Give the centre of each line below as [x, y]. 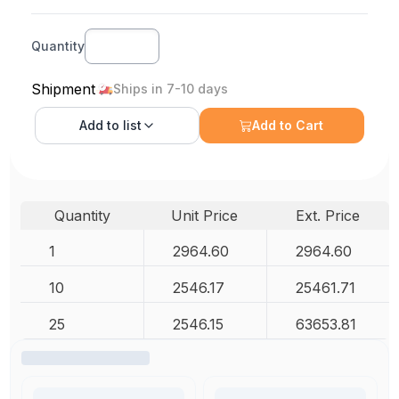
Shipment [64, 89]
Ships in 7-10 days [171, 89]
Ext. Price [327, 216]
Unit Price [205, 216]
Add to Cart [288, 125]
